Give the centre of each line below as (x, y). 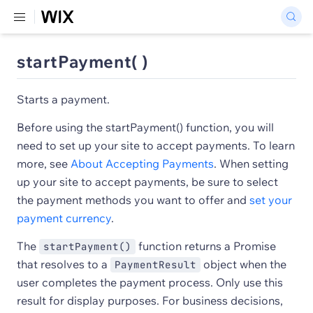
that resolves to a (64, 264)
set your (271, 200)
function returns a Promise (206, 246)
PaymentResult (155, 265)
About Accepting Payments (142, 163)
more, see (44, 163)
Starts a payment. (63, 99)
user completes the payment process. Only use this (150, 282)
